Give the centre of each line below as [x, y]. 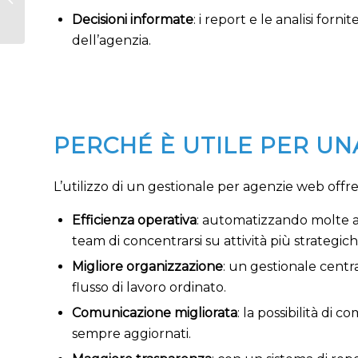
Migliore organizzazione [147, 267]
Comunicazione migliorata [155, 313]
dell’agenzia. [111, 40]
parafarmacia [62, 8]
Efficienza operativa [134, 221]
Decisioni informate [133, 19]
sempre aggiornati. [131, 334]
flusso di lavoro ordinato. [149, 288]
